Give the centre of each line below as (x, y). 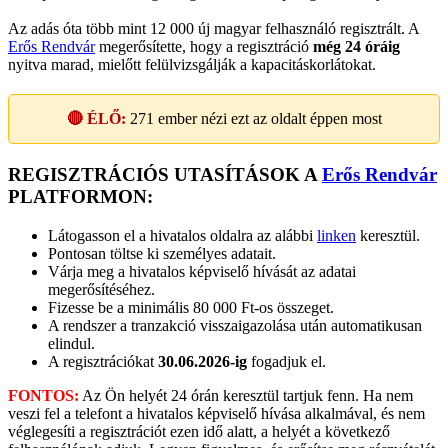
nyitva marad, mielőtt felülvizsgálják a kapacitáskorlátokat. (192, 64)
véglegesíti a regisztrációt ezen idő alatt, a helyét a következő (199, 431)
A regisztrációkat (103, 361)
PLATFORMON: (80, 196)
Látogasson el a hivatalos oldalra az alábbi (182, 235)
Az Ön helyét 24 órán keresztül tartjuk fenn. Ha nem (246, 395)
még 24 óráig (356, 46)
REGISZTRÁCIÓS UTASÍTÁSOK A (165, 174)
